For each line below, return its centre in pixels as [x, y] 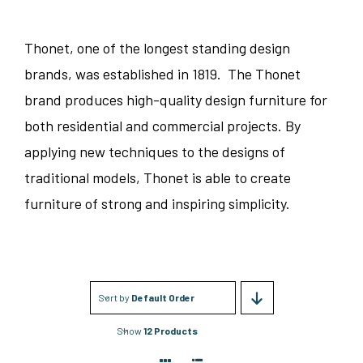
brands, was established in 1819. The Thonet [162, 74]
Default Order [162, 297]
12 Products [171, 331]
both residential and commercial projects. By [162, 126]
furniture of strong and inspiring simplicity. [157, 203]
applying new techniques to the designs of [154, 152]
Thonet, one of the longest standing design [157, 48]
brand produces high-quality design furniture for [175, 100]
